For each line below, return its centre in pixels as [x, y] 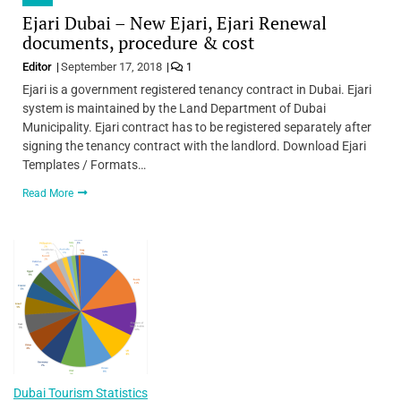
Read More [49, 193]
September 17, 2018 [111, 66]
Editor [38, 66]
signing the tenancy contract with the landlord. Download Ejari [194, 145]
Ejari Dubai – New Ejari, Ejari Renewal [175, 22]
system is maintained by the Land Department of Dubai [174, 108]
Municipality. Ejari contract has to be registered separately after [197, 127]
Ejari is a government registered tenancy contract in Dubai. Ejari [197, 89]
